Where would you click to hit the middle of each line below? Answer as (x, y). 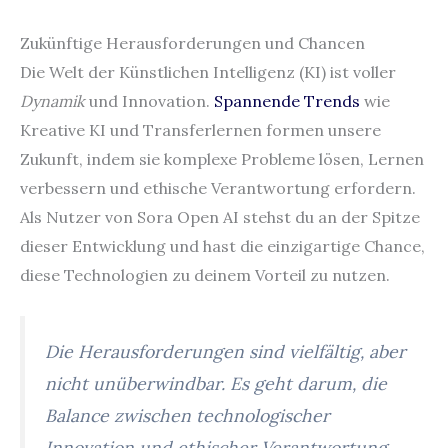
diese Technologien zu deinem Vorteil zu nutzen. (205, 274)
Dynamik (52, 100)
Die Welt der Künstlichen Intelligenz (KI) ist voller (208, 71)
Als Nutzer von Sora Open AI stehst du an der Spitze (220, 216)
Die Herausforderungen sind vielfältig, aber (225, 352)
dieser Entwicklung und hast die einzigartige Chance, (222, 245)
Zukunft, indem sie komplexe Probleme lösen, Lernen (222, 158)
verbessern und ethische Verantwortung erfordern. (218, 187)
